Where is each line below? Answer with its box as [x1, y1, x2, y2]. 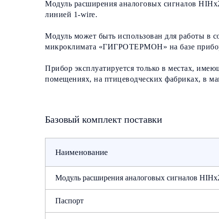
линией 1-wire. [45, 10, 97, 19]
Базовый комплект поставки [45, 114, 162, 125]
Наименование [55, 148, 108, 157]
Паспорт [55, 197, 84, 205]
